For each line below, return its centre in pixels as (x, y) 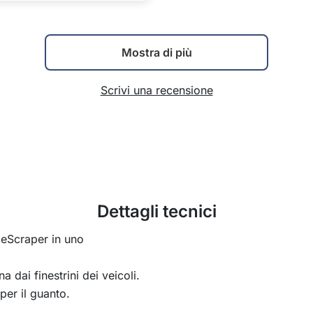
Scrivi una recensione (156, 90)
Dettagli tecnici (156, 211)
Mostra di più (156, 52)
